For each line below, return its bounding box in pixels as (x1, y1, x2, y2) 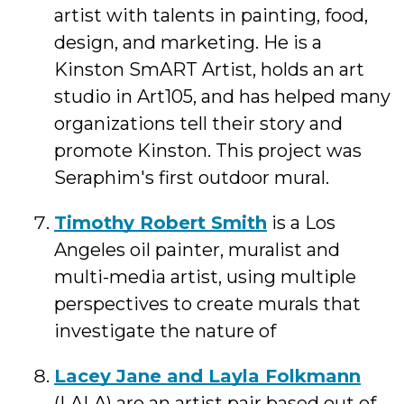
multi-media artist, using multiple (54, 265, 356, 288)
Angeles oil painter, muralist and (54, 238, 340, 261)
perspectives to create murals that (54, 292, 361, 315)
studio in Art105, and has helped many (54, 85, 390, 107)
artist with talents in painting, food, (54, 4, 368, 26)
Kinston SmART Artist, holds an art (54, 58, 364, 80)
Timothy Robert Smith (54, 211, 267, 234)
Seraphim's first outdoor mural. (54, 166, 329, 188)
